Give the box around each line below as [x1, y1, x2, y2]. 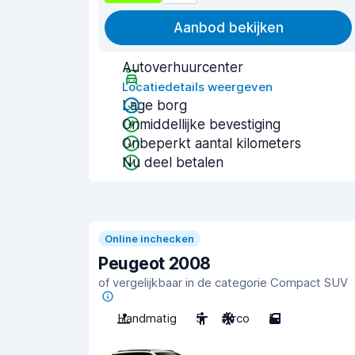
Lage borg [122, 97, 187, 113]
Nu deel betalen [122, 155, 223, 170]
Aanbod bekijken [173, 20, 284, 36]
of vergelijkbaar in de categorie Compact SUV [98, 274, 348, 290]
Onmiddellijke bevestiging [122, 116, 281, 132]
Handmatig [117, 311, 177, 326]
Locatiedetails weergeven [122, 79, 273, 94]
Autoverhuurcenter [122, 59, 243, 75]
